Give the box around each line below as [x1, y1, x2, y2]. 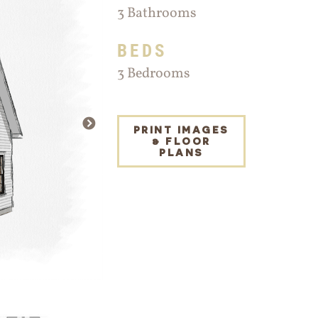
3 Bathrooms [116, 4, 197, 23]
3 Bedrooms [116, 64, 190, 84]
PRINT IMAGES [133, 124, 229, 136]
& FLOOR [152, 135, 211, 147]
